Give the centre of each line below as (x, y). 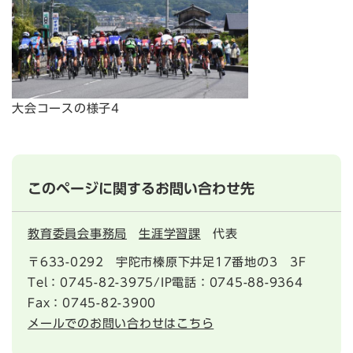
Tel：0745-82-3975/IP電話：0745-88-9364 (165, 283)
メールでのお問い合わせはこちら (121, 324)
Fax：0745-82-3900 (92, 303)
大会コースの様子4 (66, 109)
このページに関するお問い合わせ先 (141, 189)
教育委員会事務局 (77, 234)
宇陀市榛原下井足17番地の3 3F (211, 262)
